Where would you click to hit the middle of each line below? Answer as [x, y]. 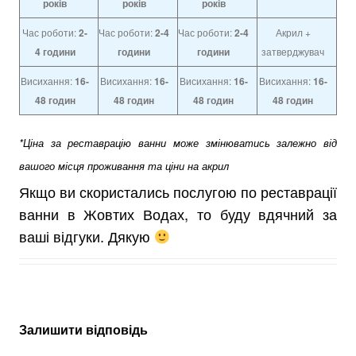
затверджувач [293, 51]
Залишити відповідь [83, 329]
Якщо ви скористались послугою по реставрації [178, 192]
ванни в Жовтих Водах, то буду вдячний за [178, 214]
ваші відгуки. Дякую [87, 236]
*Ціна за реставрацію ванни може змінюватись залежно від [178, 143]
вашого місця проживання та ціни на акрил [124, 166]
